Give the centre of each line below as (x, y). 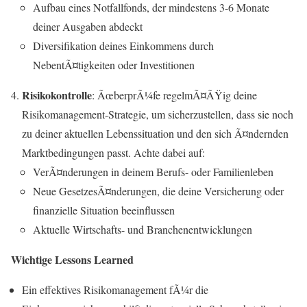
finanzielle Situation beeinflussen (104, 210)
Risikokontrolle (57, 95)
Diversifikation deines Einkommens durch (123, 45)
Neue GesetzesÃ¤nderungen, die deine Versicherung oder (158, 191)
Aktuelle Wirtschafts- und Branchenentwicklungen (143, 229)
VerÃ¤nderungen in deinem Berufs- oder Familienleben (153, 171)
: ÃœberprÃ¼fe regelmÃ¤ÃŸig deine (174, 95)
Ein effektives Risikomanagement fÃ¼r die (115, 289)
